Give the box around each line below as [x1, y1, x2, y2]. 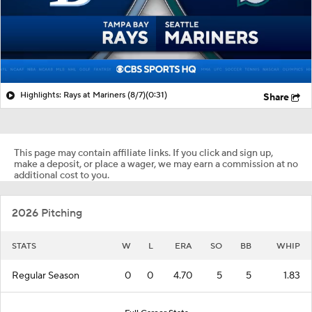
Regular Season [12, 269, 79, 282]
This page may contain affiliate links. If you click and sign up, [14, 146, 273, 159]
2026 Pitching [12, 205, 82, 220]
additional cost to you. [14, 169, 109, 182]
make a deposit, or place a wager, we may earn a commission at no [14, 157, 298, 171]
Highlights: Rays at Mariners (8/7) [20, 89, 146, 100]
